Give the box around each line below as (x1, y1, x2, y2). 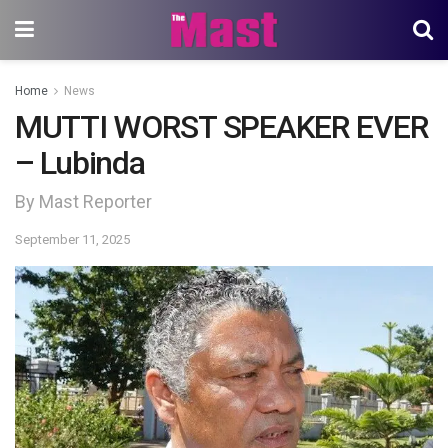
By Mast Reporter (15, 190, 152, 212)
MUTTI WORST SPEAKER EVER (15, 108, 429, 146)
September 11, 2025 (15, 231, 130, 247)
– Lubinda (15, 144, 145, 182)
